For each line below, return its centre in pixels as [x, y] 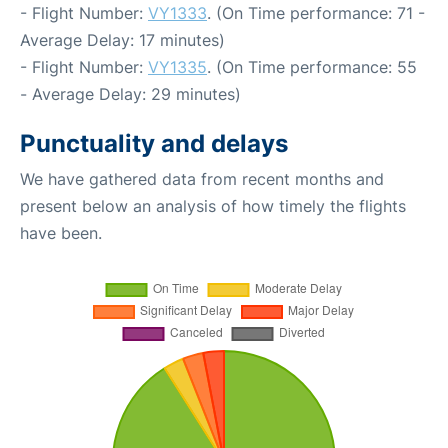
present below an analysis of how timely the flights [213, 205]
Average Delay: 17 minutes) [122, 39]
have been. [61, 232]
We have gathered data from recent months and [202, 178]
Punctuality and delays [154, 143]
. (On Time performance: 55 [312, 66]
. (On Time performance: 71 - [316, 12]
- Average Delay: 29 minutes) [130, 93]
